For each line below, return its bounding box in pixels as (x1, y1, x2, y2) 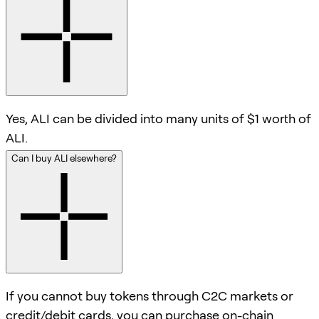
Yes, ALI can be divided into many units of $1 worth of (6, 111, 311, 127)
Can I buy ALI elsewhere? (11, 152, 117, 164)
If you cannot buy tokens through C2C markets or (6, 288, 293, 304)
